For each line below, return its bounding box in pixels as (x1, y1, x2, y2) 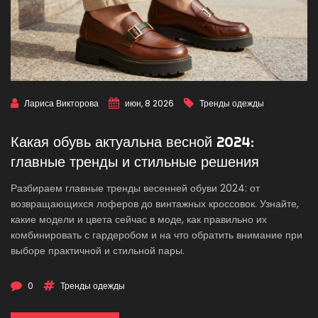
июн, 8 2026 (125, 97, 174, 109)
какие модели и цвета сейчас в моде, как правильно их (11, 212, 267, 226)
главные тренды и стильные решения (11, 153, 259, 170)
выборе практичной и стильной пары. (11, 243, 185, 258)
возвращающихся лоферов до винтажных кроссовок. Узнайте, (11, 197, 299, 211)
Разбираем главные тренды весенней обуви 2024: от (11, 181, 260, 195)
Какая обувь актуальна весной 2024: (11, 133, 254, 150)
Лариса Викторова (24, 97, 99, 109)
